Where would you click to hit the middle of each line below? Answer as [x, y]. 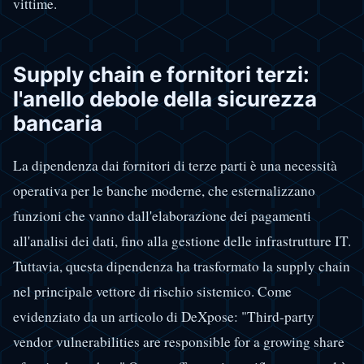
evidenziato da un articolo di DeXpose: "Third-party [164, 317]
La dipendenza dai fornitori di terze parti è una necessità [175, 166]
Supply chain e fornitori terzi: [161, 74]
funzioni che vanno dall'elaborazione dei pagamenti [162, 216]
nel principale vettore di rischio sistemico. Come [152, 292]
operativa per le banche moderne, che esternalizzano [164, 191]
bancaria [58, 123]
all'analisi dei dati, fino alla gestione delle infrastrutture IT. [182, 241]
